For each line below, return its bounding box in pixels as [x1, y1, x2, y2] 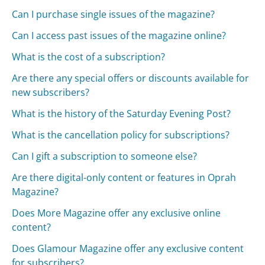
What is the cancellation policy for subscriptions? [12, 128, 230, 141]
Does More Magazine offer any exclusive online [12, 206, 221, 219]
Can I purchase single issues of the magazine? [12, 7, 215, 21]
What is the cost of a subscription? [12, 50, 166, 63]
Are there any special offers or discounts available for [12, 71, 250, 85]
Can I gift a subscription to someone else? [12, 149, 198, 163]
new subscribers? [12, 85, 90, 99]
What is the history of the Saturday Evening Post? [12, 106, 231, 120]
